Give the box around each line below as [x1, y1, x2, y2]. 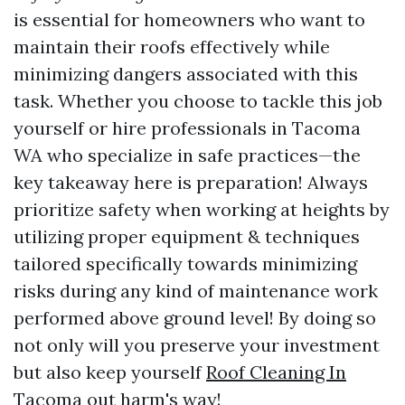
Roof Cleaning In [206, 360, 346, 383]
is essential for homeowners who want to [14, 7, 365, 31]
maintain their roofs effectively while [14, 34, 330, 58]
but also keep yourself [14, 360, 206, 383]
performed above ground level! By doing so [14, 306, 376, 329]
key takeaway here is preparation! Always [14, 170, 368, 193]
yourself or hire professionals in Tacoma [14, 116, 361, 139]
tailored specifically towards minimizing [14, 251, 357, 275]
